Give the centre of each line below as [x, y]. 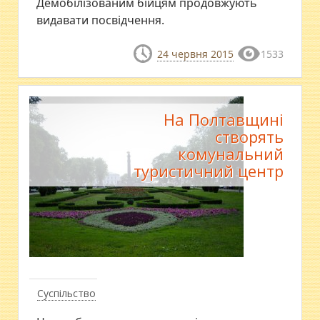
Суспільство [67, 293]
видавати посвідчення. [101, 20]
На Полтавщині [223, 119]
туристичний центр [208, 171]
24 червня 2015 [195, 54]
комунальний [230, 154]
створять [249, 136]
